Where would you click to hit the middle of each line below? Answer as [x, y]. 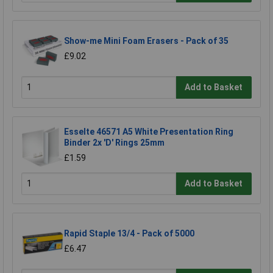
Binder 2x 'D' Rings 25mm [114, 142]
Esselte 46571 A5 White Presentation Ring [149, 131]
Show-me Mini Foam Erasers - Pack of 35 [146, 41]
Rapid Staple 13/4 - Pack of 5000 [129, 233]
